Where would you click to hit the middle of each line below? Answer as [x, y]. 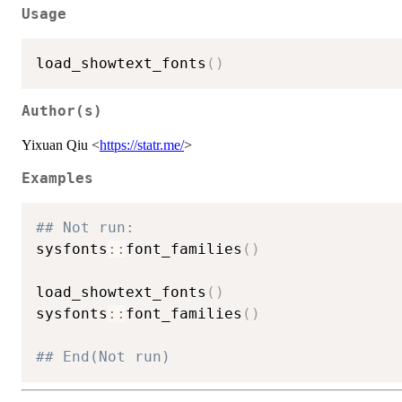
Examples [57, 179]
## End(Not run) [103, 356]
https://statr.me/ [142, 145]
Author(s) [62, 112]
